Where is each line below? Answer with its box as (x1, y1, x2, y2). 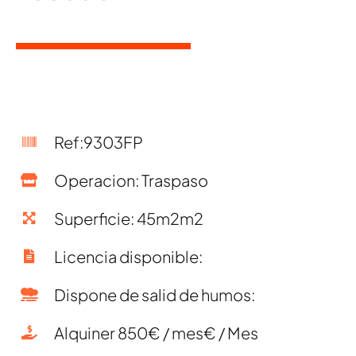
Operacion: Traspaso (53, 169, 208, 190)
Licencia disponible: (53, 246, 203, 266)
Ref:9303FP (53, 131, 143, 152)
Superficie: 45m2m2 (53, 207, 203, 228)
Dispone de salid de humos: (53, 284, 255, 304)
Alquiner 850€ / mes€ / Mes (53, 322, 258, 342)
